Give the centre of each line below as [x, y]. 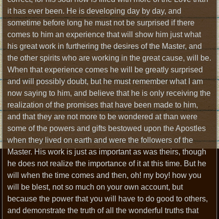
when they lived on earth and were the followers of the [100, 140]
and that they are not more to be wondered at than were [103, 117]
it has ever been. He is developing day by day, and [95, 11]
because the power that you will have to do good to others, [108, 199]
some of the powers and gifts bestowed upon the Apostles [107, 128]
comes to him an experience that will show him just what [104, 34]
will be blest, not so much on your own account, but [95, 187]
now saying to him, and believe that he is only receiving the [109, 93]
